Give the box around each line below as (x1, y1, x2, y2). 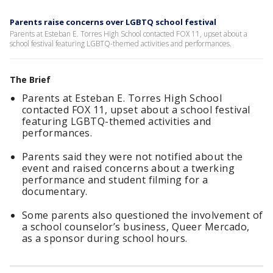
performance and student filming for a (22, 173, 208, 186)
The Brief (10, 74, 51, 85)
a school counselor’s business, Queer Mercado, (22, 220, 250, 233)
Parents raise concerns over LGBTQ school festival (10, 16, 216, 27)
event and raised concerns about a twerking (22, 161, 235, 175)
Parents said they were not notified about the (22, 150, 243, 163)
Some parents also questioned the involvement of (22, 208, 263, 222)
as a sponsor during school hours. (22, 232, 188, 245)
